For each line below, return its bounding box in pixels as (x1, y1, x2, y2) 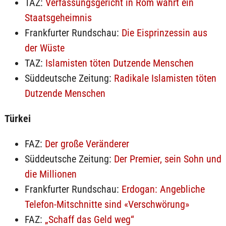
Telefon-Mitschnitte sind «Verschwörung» (24, 198, 189, 210)
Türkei (4, 112, 31, 125)
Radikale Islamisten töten (114, 72, 216, 84)
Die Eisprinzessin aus (121, 27, 207, 39)
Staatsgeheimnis (24, 12, 92, 24)
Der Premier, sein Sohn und (114, 153, 221, 165)
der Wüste (24, 42, 65, 54)
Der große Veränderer (44, 138, 129, 150)
